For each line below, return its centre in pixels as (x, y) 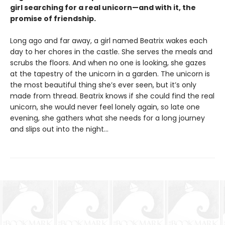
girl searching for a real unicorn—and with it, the (103, 8)
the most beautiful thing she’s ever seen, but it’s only (103, 85)
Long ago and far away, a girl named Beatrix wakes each (109, 41)
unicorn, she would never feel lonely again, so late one (105, 107)
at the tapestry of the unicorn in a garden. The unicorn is (110, 74)
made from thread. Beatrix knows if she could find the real (112, 96)
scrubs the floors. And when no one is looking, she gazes (108, 63)
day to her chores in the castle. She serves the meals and (111, 52)
